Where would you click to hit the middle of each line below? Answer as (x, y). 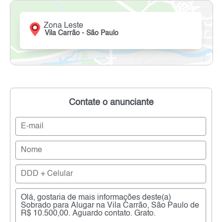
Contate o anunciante (111, 103)
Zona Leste (64, 26)
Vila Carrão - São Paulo (82, 33)
